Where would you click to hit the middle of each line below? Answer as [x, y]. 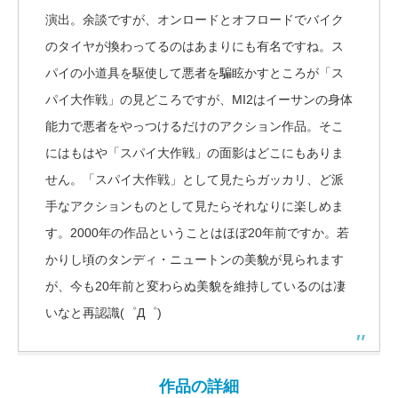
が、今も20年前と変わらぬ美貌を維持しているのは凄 [195, 287]
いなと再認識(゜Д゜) [103, 313]
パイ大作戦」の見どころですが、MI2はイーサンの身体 [199, 100]
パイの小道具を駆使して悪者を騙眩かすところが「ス [195, 73]
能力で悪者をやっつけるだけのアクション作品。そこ [195, 127]
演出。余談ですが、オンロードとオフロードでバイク [195, 20]
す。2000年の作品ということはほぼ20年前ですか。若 [197, 233]
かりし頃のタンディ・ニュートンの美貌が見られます [195, 260]
